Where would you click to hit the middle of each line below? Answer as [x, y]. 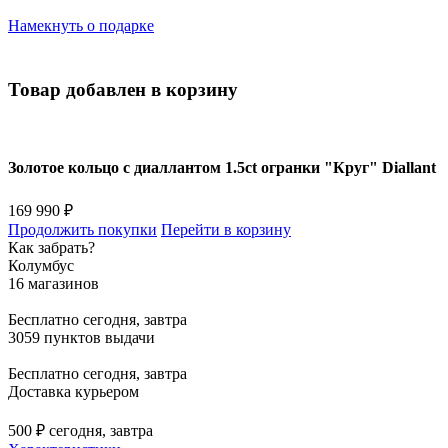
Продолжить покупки [82, 229]
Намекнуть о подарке [81, 25]
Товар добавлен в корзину [123, 90]
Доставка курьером [73, 391]
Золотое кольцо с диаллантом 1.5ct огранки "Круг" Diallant [222, 168]
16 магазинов [53, 283]
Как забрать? [51, 247]
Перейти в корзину [226, 229]
